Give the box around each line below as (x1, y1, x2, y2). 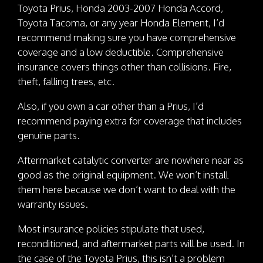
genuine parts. (18, 129, 80, 141)
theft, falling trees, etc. (18, 75, 114, 87)
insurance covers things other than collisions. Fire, (18, 60, 231, 73)
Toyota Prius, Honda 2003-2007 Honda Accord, (18, 1, 223, 14)
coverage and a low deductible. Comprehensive (18, 45, 224, 58)
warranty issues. (18, 197, 88, 210)
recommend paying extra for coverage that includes (18, 114, 242, 127)
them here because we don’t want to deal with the (18, 183, 235, 195)
